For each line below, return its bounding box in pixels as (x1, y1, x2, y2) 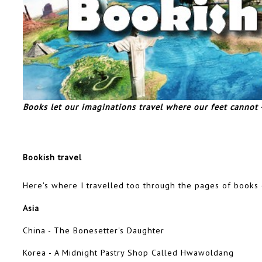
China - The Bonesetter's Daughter (23, 225, 164, 236)
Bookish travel (23, 151, 82, 163)
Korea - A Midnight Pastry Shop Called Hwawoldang (23, 247, 234, 258)
